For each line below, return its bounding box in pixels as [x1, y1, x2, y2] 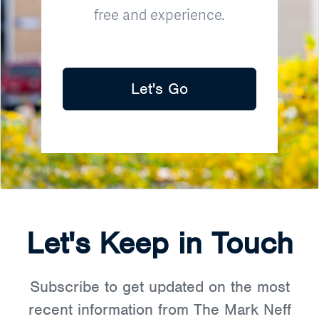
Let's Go [130, 78, 188, 98]
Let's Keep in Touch [26, 224, 293, 262]
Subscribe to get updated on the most [29, 276, 290, 296]
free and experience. [94, 4, 225, 24]
